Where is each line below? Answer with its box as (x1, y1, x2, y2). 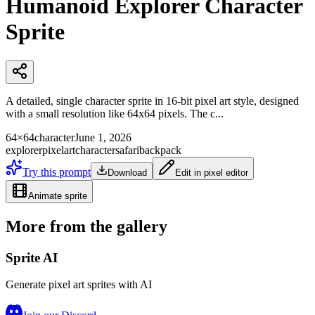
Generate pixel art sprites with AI (6, 278, 152, 291)
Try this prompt (22, 165, 91, 178)
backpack (139, 143, 181, 156)
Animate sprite (28, 190, 87, 201)
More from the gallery (6, 217, 167, 236)
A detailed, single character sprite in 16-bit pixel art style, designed (6, 94, 299, 107)
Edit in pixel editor (175, 167, 248, 178)
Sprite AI (6, 250, 58, 265)
